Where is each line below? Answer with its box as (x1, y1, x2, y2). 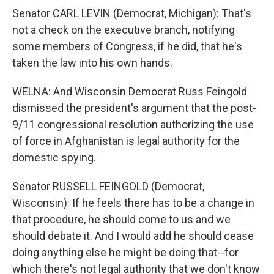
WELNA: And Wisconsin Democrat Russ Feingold (12, 85, 247, 98)
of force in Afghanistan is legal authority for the (12, 135, 240, 147)
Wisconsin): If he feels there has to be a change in (12, 196, 254, 209)
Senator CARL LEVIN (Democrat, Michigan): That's (12, 7, 251, 20)
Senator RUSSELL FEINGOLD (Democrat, (12, 180, 204, 193)
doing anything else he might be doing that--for (12, 246, 239, 259)
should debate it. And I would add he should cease (12, 229, 254, 242)
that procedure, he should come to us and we (12, 213, 231, 226)
